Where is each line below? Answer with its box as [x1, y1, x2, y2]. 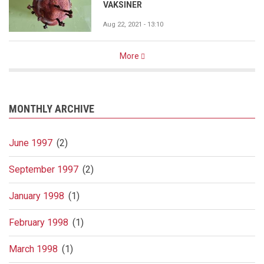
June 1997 [9, 137, 52, 148]
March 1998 [9, 243, 58, 255]
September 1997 [9, 163, 78, 175]
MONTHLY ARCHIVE [9, 102, 94, 115]
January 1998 [9, 190, 64, 202]
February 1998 [9, 216, 68, 228]
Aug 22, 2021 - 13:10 [103, 20, 163, 28]
